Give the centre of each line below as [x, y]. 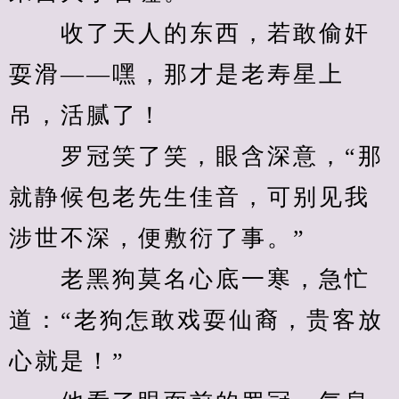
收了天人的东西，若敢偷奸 [190, 33]
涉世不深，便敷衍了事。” [158, 238]
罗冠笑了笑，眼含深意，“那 [196, 156]
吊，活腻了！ [86, 115]
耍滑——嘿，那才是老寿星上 [177, 74]
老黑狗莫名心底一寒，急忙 [190, 279]
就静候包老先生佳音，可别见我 [190, 197]
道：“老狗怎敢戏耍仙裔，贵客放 [196, 320]
